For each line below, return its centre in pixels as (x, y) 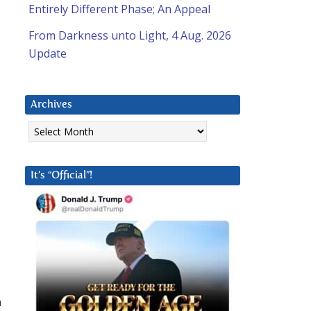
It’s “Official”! (61, 176)
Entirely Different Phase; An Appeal (119, 9)
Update (48, 54)
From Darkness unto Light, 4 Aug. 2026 (130, 36)
